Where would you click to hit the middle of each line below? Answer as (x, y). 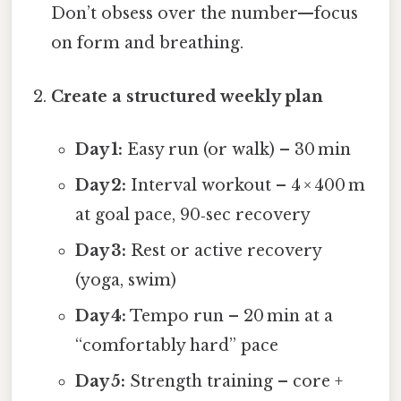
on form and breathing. (148, 43)
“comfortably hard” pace (176, 345)
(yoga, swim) (125, 280)
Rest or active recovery (223, 250)
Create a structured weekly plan (188, 96)
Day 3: (100, 250)
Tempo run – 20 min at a (229, 316)
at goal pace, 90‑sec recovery (192, 214)
